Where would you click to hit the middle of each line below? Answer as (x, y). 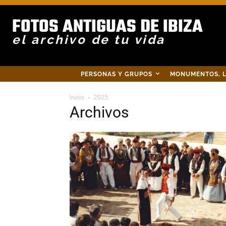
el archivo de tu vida (89, 40)
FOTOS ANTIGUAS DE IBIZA (107, 27)
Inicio (77, 97)
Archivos (99, 112)
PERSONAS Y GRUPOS (117, 74)
